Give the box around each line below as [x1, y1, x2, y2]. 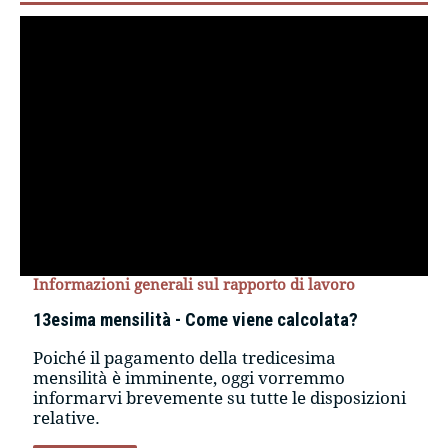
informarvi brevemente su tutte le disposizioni [33, 387, 407, 408]
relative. [33, 407, 101, 428]
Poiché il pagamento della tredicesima [33, 347, 337, 368]
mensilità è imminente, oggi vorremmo [33, 367, 346, 388]
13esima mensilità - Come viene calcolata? [33, 309, 359, 331]
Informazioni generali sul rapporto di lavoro [33, 275, 356, 294]
